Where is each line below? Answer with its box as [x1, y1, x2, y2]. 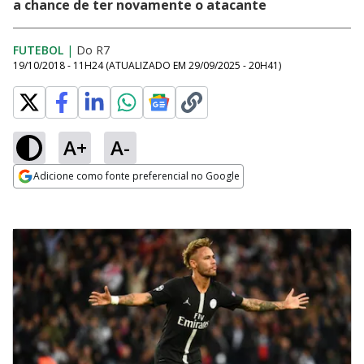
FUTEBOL [13, 42, 63, 58]
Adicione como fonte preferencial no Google [33, 169, 240, 183]
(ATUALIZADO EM [106, 58, 188, 72]
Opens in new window [13, 189, 145, 207]
